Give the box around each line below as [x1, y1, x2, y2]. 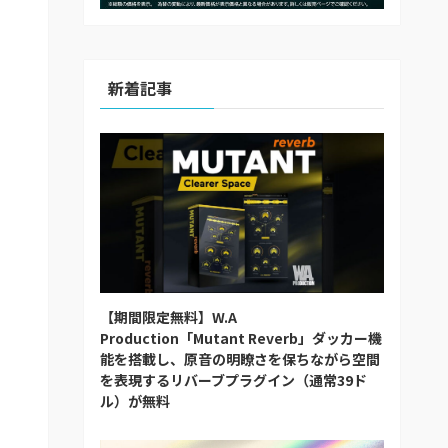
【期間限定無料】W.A [100, 306, 237, 327]
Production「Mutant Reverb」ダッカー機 [100, 327, 382, 348]
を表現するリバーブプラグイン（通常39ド [100, 369, 367, 390]
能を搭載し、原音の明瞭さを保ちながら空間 [100, 348, 380, 369]
